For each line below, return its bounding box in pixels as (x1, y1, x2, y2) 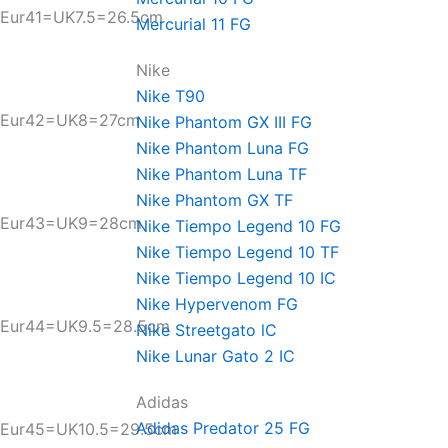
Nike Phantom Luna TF (136, 164, 307, 184)
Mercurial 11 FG (136, 14, 251, 34)
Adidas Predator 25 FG (136, 418, 310, 438)
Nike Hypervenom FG (136, 294, 298, 314)
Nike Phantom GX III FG (136, 112, 312, 132)
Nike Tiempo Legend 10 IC (136, 268, 336, 288)
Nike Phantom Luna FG (136, 138, 309, 158)
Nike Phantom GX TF (136, 190, 293, 210)
